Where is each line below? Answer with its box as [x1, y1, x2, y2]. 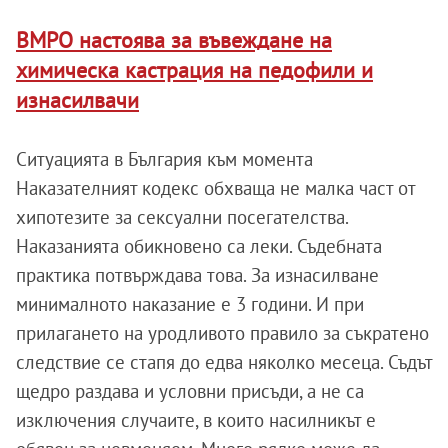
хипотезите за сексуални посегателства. [16, 205, 348, 230]
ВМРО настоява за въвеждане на [16, 26, 332, 55]
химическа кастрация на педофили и [16, 56, 373, 85]
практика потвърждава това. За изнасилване [16, 263, 379, 288]
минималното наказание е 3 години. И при [16, 292, 364, 317]
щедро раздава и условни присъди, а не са [16, 379, 364, 404]
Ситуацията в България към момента [16, 147, 313, 172]
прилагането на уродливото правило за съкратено [16, 321, 429, 346]
